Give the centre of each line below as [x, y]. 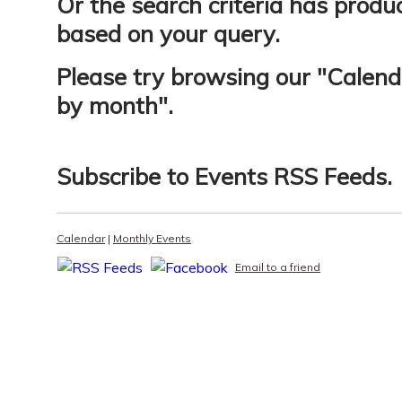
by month [107, 105]
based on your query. [168, 33]
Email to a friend [278, 267]
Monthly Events [152, 238]
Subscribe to [126, 176]
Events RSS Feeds [291, 176]
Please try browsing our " [192, 76]
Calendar [81, 238]
